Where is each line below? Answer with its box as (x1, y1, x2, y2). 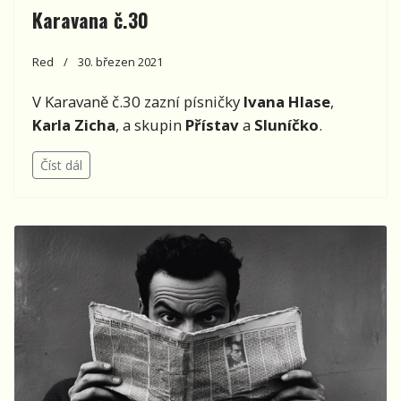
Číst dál (40, 157, 82, 175)
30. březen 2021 (78, 54, 163, 71)
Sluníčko (254, 115, 319, 136)
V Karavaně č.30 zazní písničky (32, 91, 243, 113)
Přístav (185, 115, 239, 136)
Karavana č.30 (32, 5, 149, 35)
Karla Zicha (32, 115, 115, 136)
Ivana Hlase (243, 91, 330, 113)
